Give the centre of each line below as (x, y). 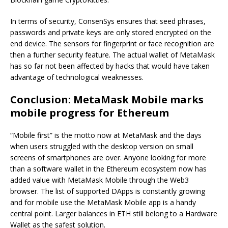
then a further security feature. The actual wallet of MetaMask (112, 55)
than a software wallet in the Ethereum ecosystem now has (108, 169)
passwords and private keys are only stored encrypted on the (111, 33)
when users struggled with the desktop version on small (102, 147)
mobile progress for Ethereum (90, 113)
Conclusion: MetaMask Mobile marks (107, 100)
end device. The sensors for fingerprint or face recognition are (112, 44)
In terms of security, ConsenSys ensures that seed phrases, (108, 21)
